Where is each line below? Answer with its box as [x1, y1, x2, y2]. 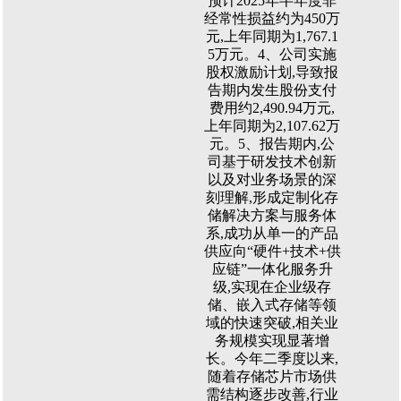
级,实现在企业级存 [213, 279, 331, 294]
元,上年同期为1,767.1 [206, 29, 338, 44]
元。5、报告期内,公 [209, 136, 335, 151]
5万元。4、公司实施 [208, 47, 337, 62]
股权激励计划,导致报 [206, 64, 338, 80]
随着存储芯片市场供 [208, 369, 337, 384]
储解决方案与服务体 [208, 208, 337, 223]
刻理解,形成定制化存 [206, 190, 338, 205]
